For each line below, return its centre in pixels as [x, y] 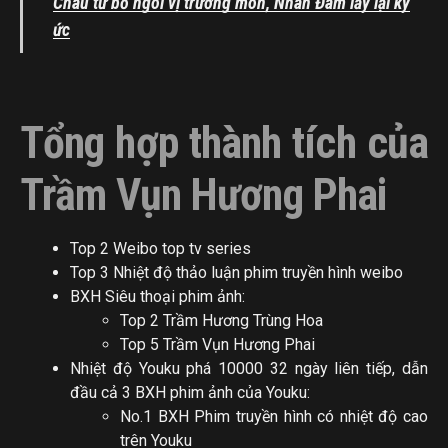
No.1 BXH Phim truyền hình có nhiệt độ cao [274, 416]
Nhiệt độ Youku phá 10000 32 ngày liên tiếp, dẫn [249, 368]
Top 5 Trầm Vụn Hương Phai [217, 344]
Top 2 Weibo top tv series [160, 248]
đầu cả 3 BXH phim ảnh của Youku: [190, 392]
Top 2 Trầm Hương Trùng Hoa [221, 320]
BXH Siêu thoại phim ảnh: [157, 296]
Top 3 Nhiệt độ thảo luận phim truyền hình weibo [236, 272]
